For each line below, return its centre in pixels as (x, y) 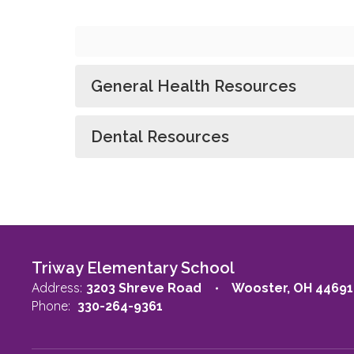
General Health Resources (194, 86)
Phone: (51, 306)
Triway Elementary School (133, 268)
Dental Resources (160, 137)
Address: (57, 288)
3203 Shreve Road (144, 288)
